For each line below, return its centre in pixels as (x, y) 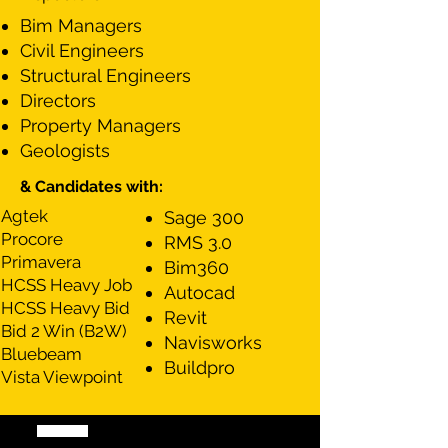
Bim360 (196, 267)
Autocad (199, 292)
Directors (58, 100)
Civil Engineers (82, 50)
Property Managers (100, 125)
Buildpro (199, 367)
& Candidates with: (91, 186)
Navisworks (213, 342)
